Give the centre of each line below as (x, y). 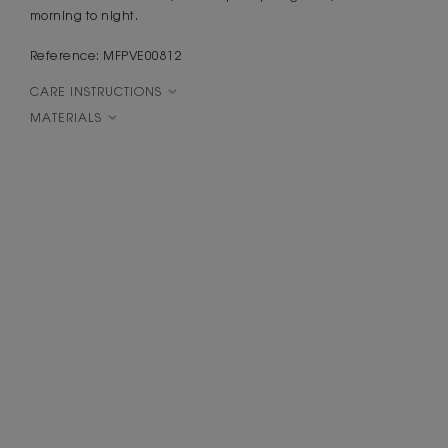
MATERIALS (65, 118)
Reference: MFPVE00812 (106, 56)
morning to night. (84, 16)
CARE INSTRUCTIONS (95, 92)
